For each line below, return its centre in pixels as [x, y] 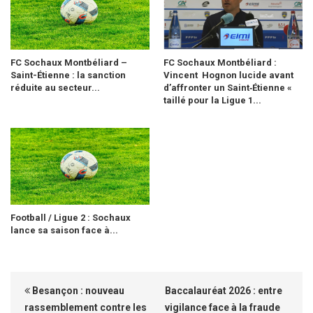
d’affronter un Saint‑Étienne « [228, 88]
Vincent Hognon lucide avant [228, 75]
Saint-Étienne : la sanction [68, 75]
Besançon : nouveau [77, 291]
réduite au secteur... [55, 88]
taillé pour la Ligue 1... [212, 101]
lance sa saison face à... [64, 231]
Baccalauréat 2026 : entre [224, 291]
